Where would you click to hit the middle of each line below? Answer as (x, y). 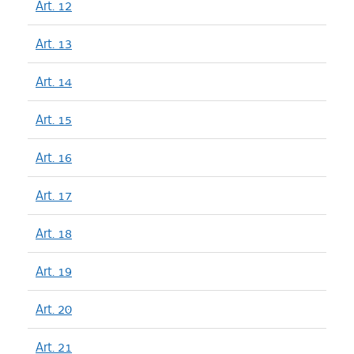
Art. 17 (54, 195)
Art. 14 (54, 81)
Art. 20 (54, 309)
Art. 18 (54, 233)
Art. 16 (54, 157)
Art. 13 (54, 43)
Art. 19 (54, 271)
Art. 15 (54, 119)
